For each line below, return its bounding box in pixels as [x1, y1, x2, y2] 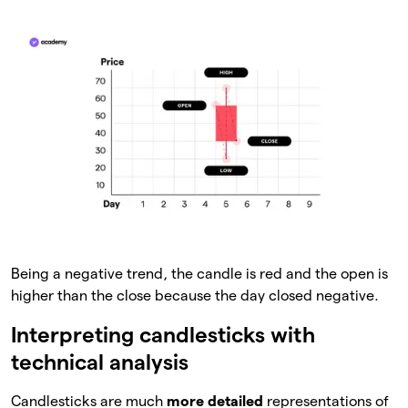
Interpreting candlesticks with [11, 322, 315, 348]
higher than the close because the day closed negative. [11, 288, 379, 304]
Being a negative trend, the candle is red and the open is [11, 266, 388, 282]
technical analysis [11, 350, 189, 375]
